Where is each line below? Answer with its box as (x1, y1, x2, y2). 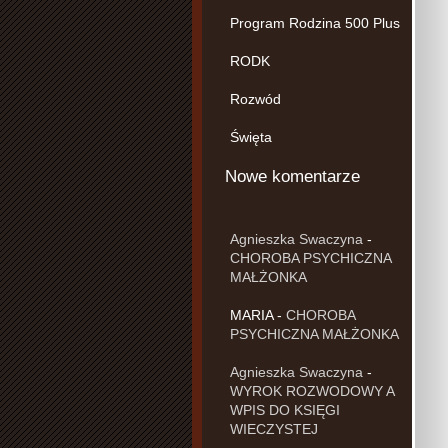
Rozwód (230, 90, 281, 107)
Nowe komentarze (225, 166, 360, 186)
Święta (230, 128, 272, 145)
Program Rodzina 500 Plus (230, 14, 400, 31)
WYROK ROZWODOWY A (230, 382, 394, 399)
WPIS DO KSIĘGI (230, 401, 340, 418)
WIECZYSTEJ (230, 420, 318, 437)
